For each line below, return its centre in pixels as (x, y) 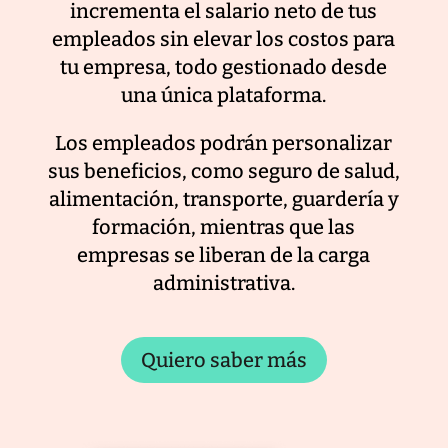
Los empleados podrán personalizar (224, 143)
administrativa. (223, 283)
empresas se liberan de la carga (224, 255)
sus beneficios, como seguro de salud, (223, 171)
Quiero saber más (223, 360)
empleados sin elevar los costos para (224, 39)
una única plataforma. (224, 95)
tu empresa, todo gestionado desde (224, 67)
